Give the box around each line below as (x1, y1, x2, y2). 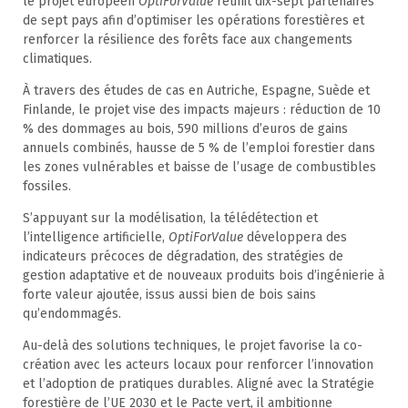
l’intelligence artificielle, (23, 229, 168, 245)
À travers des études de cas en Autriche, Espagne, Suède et (23, 82, 370, 98)
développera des (243, 229, 347, 245)
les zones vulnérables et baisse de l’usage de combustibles (23, 158, 376, 175)
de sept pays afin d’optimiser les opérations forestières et (23, 12, 364, 28)
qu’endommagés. (23, 305, 121, 321)
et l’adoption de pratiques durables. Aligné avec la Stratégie (23, 375, 374, 392)
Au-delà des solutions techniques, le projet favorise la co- (23, 337, 362, 353)
